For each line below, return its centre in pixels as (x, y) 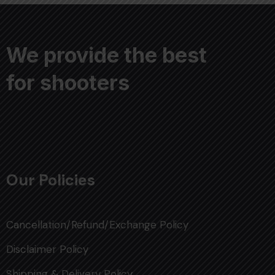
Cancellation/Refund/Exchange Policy (97, 224)
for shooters (68, 82)
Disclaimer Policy (47, 249)
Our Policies (51, 180)
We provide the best (107, 55)
